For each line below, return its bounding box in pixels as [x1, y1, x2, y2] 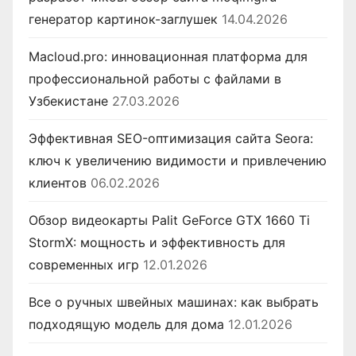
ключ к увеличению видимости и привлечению [29, 152, 327, 168]
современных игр [29, 256, 139, 273]
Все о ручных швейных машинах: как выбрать [29, 293, 319, 310]
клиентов [29, 174, 87, 191]
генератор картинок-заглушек [29, 10, 218, 27]
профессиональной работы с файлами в [29, 70, 281, 87]
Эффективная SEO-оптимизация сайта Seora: [29, 130, 313, 146]
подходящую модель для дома [29, 315, 224, 332]
